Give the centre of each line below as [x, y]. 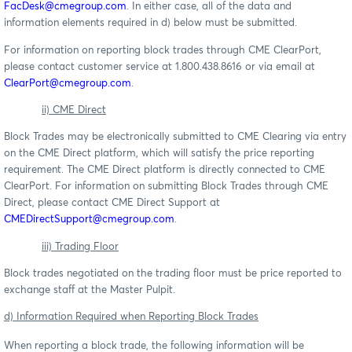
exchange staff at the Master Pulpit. [90, 290]
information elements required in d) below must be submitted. [152, 24]
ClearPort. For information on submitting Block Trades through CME [166, 187]
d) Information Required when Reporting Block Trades [131, 317]
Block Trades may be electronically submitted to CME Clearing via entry [175, 137]
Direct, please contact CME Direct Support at [112, 203]
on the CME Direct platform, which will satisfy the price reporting [159, 154]
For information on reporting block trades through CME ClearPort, [163, 50]
